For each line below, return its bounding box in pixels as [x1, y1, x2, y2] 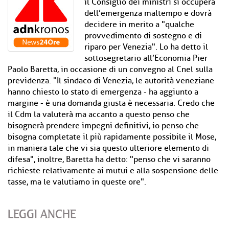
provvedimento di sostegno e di [84, 31, 202, 41]
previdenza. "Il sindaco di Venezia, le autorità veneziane [8, 76, 214, 86]
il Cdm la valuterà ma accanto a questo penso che [8, 109, 190, 120]
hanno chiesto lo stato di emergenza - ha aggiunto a [8, 87, 198, 97]
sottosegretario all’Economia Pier [84, 53, 208, 63]
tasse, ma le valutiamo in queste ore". [8, 177, 146, 187]
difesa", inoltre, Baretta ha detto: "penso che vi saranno [8, 154, 211, 165]
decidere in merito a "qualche [84, 19, 194, 30]
